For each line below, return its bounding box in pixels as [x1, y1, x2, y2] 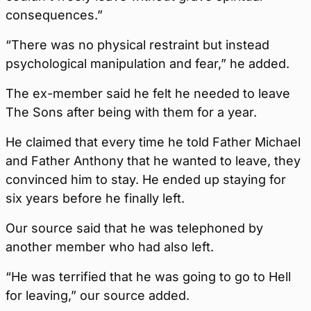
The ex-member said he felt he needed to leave [6, 86, 290, 101]
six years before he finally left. [6, 191, 185, 206]
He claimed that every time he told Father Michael [6, 135, 301, 150]
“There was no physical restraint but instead [6, 37, 269, 53]
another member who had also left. [6, 239, 214, 255]
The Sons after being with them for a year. [6, 105, 257, 120]
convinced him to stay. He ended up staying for [6, 172, 286, 187]
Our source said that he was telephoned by [6, 221, 263, 236]
